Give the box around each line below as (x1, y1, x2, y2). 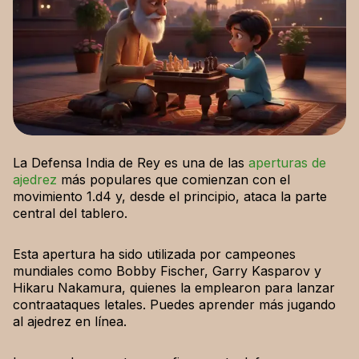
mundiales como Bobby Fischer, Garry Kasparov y (13, 262, 321, 279)
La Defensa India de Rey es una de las (13, 154, 248, 171)
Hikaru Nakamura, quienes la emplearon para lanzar (13, 279, 335, 296)
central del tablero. (13, 204, 127, 221)
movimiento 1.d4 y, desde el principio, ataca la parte (13, 188, 327, 204)
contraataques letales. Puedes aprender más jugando (13, 296, 336, 313)
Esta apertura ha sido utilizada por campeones (13, 245, 296, 262)
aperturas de (248, 154, 326, 171)
